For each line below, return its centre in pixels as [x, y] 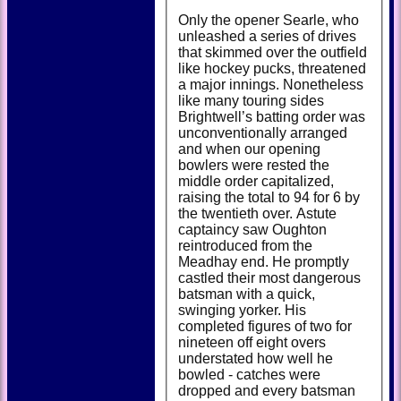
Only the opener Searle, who [269, 20]
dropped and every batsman [267, 390]
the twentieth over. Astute [237, 213]
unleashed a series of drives [267, 36]
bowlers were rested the [254, 165]
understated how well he [256, 358]
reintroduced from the [245, 245]
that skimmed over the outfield [273, 52]
